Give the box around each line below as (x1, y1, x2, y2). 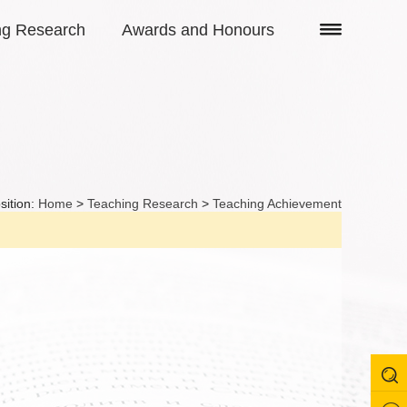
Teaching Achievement (213, 196, 342, 211)
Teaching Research (87, 196, 198, 211)
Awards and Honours (122, 21, 274, 39)
